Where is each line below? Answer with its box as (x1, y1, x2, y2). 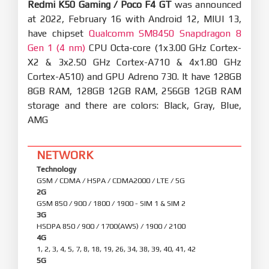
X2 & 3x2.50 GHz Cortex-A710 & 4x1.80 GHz (28, 56, 241, 68)
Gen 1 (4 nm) (28, 41, 85, 53)
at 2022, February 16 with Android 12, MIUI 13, (28, 13, 241, 25)
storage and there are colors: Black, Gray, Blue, (28, 99, 241, 111)
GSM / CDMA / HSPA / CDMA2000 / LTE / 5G (37, 175, 185, 185)
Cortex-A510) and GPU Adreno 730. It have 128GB (28, 70, 241, 82)
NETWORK (37, 148, 93, 162)
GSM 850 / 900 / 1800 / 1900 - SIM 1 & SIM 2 (37, 198, 186, 208)
